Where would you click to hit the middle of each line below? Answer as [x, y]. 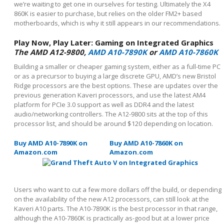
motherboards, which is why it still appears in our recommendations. [118, 23]
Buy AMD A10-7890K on [51, 143]
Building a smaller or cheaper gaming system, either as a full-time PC [117, 67]
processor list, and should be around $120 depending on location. [114, 124]
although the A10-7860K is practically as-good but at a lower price [112, 218]
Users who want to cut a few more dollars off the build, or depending [118, 190]
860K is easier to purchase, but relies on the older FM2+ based [108, 14]
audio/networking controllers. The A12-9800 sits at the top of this [111, 114]
